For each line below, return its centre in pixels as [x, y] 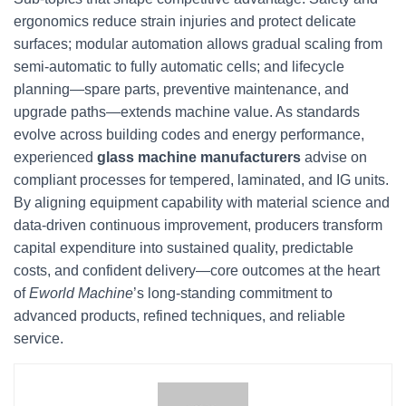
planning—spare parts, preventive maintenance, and [181, 89]
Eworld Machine [81, 293]
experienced [55, 157]
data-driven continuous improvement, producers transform [198, 225]
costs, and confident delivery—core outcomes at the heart [197, 271]
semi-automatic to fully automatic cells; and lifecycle [179, 67]
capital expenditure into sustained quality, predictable [184, 248]
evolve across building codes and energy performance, [189, 135]
